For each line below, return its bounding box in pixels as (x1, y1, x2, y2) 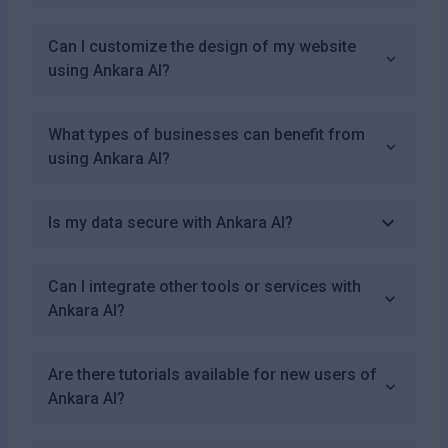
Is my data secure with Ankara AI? (48, 212, 293, 232)
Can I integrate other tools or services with (48, 276, 361, 296)
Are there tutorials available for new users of (48, 364, 377, 384)
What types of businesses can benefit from (48, 124, 365, 144)
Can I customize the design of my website (48, 36, 356, 56)
